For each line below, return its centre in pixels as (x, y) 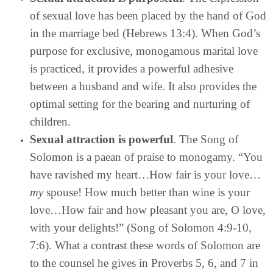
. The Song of (206, 139)
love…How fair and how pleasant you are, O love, (148, 210)
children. (50, 121)
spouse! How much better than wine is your (148, 192)
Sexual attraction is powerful (101, 139)
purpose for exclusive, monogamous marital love (144, 51)
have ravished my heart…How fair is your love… (145, 174)
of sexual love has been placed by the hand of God (148, 15)
